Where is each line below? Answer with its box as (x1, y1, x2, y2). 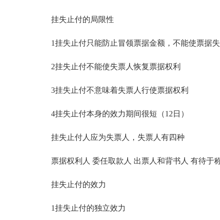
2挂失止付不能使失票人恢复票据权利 (35, 62, 181, 71)
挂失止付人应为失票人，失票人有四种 (35, 133, 185, 141)
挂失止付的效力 (35, 180, 106, 189)
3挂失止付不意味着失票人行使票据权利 (35, 86, 189, 94)
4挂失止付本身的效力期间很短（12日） (35, 110, 189, 118)
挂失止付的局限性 (35, 15, 114, 24)
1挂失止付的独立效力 (35, 204, 126, 212)
